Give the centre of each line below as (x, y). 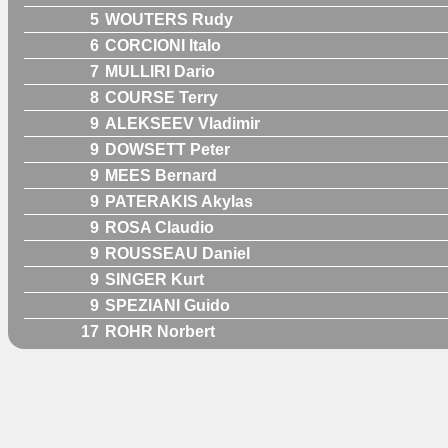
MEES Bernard (161, 175)
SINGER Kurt (154, 279)
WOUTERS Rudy (169, 19)
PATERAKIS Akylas (179, 201)
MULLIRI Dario (160, 71)
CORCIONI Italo (163, 45)
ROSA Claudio (159, 227)
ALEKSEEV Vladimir (182, 123)
